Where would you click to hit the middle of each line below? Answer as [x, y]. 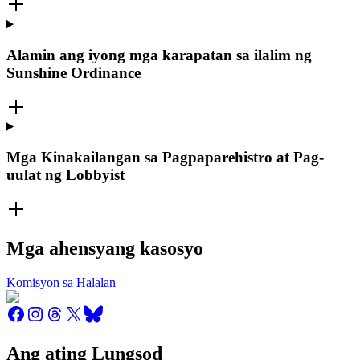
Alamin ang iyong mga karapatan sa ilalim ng [159, 55]
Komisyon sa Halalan [61, 282]
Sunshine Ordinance [74, 73]
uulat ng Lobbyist [65, 175]
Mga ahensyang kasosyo [105, 249]
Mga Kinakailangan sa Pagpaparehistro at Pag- [165, 157]
